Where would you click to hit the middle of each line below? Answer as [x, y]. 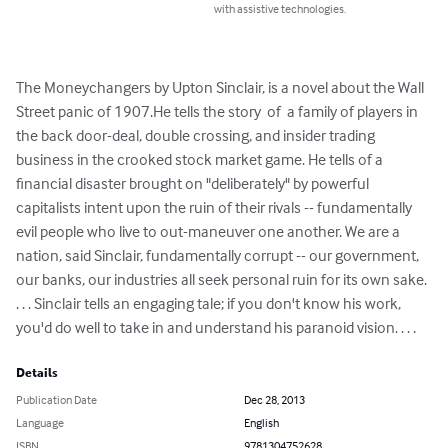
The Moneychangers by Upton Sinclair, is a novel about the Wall [221, 87]
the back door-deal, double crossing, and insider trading [197, 135]
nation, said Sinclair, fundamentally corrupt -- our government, [219, 255]
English [261, 423]
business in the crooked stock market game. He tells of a [201, 159]
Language [40, 423]
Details [37, 373]
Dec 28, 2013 [274, 400]
